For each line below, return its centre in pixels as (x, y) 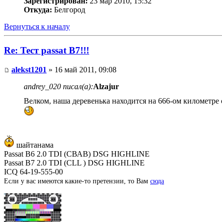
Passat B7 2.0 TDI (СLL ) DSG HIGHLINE (74, 163)
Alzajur (106, 87)
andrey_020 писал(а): (58, 87)
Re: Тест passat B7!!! (47, 51)
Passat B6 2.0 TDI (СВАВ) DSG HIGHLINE (77, 154)
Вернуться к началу (37, 26)
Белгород (69, 9)
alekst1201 (29, 70)
